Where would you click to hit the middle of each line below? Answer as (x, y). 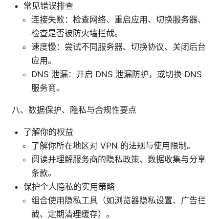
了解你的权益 (48, 132)
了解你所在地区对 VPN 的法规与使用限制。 (113, 145)
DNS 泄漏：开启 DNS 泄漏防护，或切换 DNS (117, 74)
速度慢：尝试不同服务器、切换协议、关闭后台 (119, 47)
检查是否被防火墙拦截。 (77, 33)
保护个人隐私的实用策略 (69, 186)
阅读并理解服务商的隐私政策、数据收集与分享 (119, 159)
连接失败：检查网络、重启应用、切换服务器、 (119, 19)
